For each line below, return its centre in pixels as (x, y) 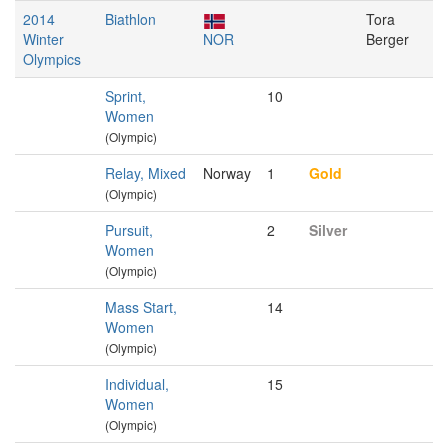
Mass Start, (141, 307)
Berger (387, 39)
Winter (43, 39)
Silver (328, 230)
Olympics (52, 59)
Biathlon (130, 19)
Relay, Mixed (145, 173)
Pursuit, (129, 230)
